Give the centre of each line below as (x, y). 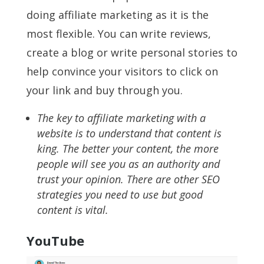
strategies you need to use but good (120, 194)
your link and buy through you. (104, 90)
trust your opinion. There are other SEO (128, 179)
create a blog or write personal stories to (132, 52)
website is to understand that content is (129, 133)
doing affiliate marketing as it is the (117, 14)
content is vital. (72, 209)
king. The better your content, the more (128, 148)
